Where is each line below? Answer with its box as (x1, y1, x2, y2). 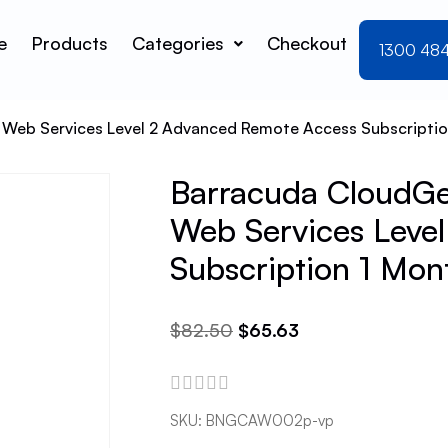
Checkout (267, 32, 348, 54)
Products (31, 32, 109, 54)
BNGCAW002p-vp (206, 411, 334, 430)
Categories (132, 32, 225, 54)
